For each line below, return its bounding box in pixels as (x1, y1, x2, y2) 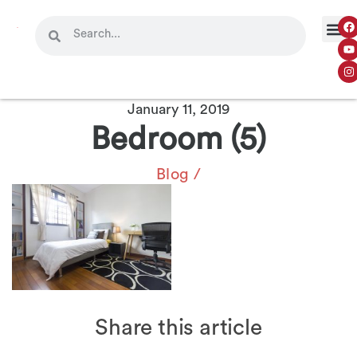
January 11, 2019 (127, 102, 229, 116)
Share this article (95, 316, 262, 339)
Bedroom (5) (91, 124, 266, 155)
